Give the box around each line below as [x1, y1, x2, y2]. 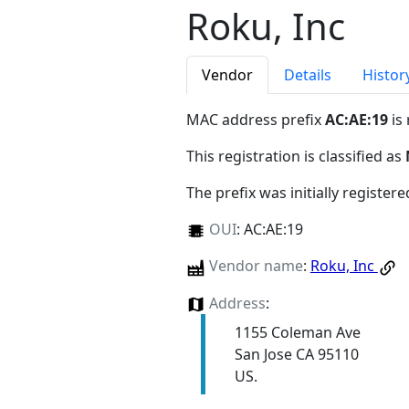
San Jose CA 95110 [234, 343, 359, 364]
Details [284, 65, 331, 86]
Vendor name [208, 256, 303, 277]
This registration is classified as [186, 146, 405, 167]
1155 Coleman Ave [234, 321, 361, 342]
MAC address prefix [186, 110, 325, 131]
